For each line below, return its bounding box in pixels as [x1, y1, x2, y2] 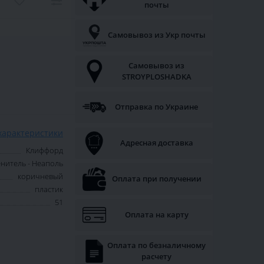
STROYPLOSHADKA [121, 71, 192, 82]
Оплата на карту [124, 209, 189, 220]
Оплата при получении [111, 173, 202, 184]
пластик [35, 184, 63, 195]
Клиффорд [26, 145, 63, 156]
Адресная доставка [120, 137, 193, 148]
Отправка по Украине [115, 101, 198, 113]
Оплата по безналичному [107, 240, 206, 251]
